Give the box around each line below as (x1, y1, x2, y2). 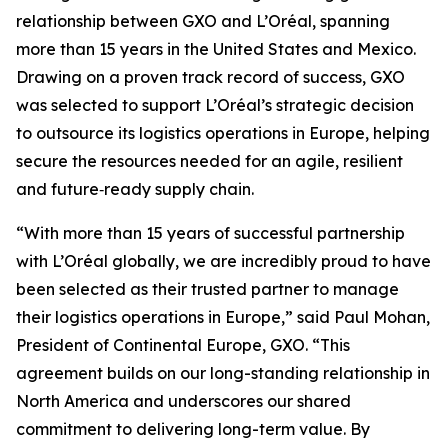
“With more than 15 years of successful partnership (16, 223, 405, 243)
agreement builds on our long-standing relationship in (16, 363, 430, 383)
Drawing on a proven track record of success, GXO (16, 67, 405, 87)
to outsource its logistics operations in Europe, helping (16, 123, 430, 143)
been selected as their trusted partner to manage (16, 279, 399, 299)
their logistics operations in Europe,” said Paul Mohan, (16, 307, 430, 327)
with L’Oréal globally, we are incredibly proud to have (16, 251, 431, 271)
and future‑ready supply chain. (16, 179, 254, 199)
